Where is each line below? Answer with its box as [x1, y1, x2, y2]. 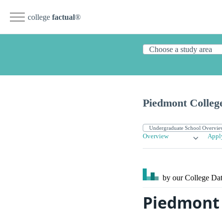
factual [52, 13, 75, 21]
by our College [161, 173, 211, 182]
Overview [143, 133, 168, 140]
